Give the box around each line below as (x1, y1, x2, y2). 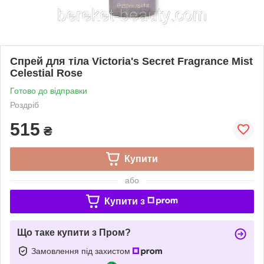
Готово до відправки (10, 85, 87, 95)
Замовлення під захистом (31, 246, 133, 256)
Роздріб (10, 100, 39, 110)
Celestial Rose (10, 67, 82, 79)
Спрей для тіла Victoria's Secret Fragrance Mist (10, 55, 253, 67)
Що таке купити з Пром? (17, 227, 131, 237)
